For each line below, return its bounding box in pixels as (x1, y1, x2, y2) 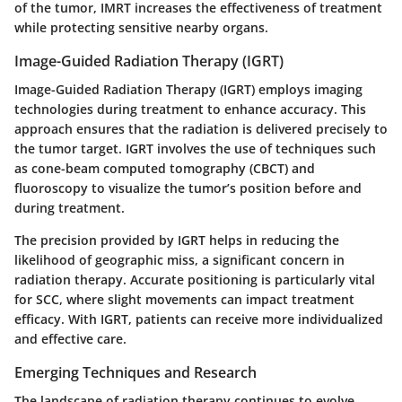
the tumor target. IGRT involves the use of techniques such (14, 140, 376, 158)
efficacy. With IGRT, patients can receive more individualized (14, 310, 383, 328)
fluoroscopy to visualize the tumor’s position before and (14, 179, 362, 197)
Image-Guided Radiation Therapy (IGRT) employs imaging (14, 81, 363, 99)
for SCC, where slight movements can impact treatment (14, 291, 354, 309)
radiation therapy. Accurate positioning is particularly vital (14, 271, 375, 289)
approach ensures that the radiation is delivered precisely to (14, 120, 388, 138)
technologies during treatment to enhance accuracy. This (14, 100, 366, 118)
